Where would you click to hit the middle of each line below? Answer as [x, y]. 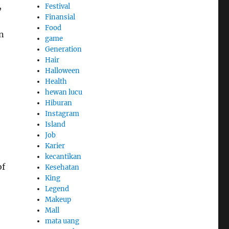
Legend [57, 189]
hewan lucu [64, 92]
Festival [58, 6]
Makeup [58, 199]
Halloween [63, 71]
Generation [64, 49]
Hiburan [59, 103]
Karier [55, 146]
